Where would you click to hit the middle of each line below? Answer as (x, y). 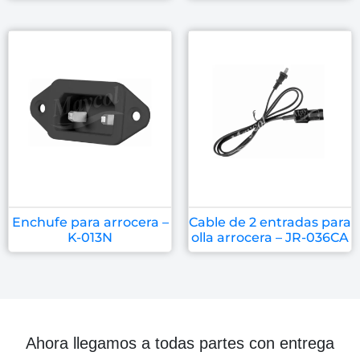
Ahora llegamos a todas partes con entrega (180, 343)
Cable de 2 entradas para (270, 222)
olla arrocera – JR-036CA (270, 237)
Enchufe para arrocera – (90, 222)
